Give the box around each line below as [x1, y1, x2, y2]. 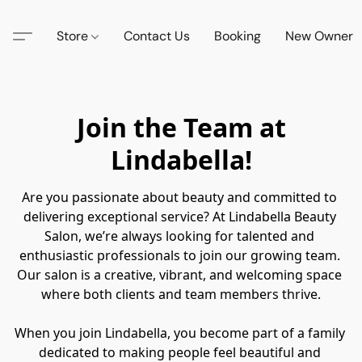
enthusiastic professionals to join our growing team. [19, 246, 340, 265]
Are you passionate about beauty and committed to [22, 188, 337, 207]
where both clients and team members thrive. [41, 285, 321, 304]
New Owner [285, 27, 354, 44]
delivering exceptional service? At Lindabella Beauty [23, 208, 336, 226]
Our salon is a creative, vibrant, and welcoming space [17, 266, 342, 284]
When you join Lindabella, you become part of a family [14, 324, 345, 343]
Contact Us [124, 27, 191, 44]
